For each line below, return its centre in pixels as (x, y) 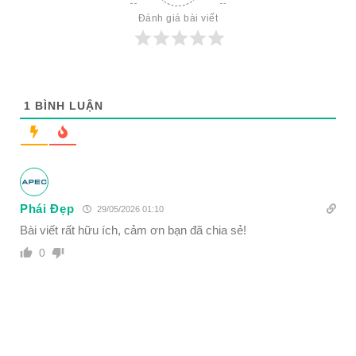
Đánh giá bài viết (178, 18)
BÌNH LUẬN (67, 105)
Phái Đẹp (47, 208)
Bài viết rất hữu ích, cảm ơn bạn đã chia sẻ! (133, 230)
